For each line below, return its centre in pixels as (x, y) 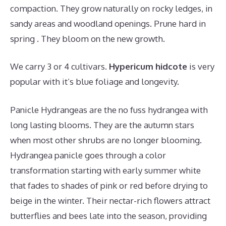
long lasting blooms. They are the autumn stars (102, 125)
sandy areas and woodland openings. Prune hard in (108, 23)
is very (201, 66)
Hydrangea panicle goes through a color (88, 155)
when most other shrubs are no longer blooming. (106, 140)
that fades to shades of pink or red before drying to (109, 185)
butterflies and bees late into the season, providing (108, 215)
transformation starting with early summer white (105, 170)
